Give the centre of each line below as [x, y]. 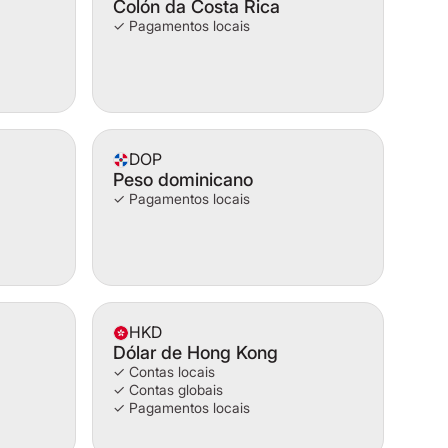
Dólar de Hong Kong [195, 352]
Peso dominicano [183, 179]
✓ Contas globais [168, 389]
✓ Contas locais [164, 371]
